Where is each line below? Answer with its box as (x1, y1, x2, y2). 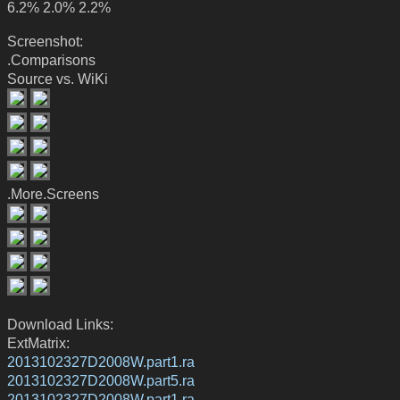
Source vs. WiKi (7, 70, 108, 87)
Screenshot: (7, 32, 83, 49)
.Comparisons (7, 51, 96, 68)
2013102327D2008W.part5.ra (7, 371, 195, 388)
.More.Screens (7, 185, 99, 202)
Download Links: (7, 315, 113, 332)
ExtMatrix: (7, 334, 70, 351)
